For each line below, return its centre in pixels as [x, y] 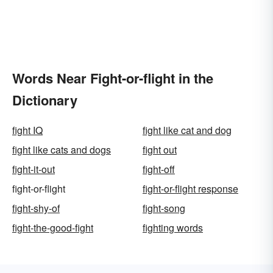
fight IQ [27, 130]
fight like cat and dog [187, 130]
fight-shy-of [36, 208]
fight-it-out [34, 169]
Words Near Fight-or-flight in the [113, 78]
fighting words [173, 228]
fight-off [159, 169]
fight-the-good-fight [53, 228]
